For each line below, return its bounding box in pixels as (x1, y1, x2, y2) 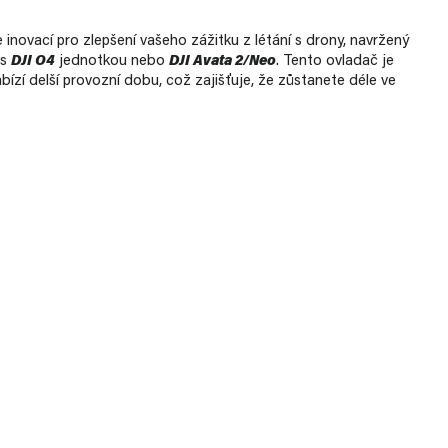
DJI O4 (11, 54, 55, 69)
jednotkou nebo (55, 54, 169, 69)
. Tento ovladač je (276, 54, 394, 69)
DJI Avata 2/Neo (169, 54, 276, 69)
